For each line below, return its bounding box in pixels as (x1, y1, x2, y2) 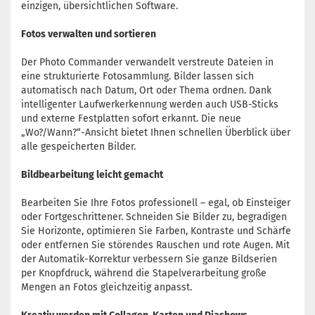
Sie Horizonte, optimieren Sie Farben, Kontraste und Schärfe (21, 225, 291, 237)
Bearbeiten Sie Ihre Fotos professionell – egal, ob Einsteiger (21, 197, 290, 209)
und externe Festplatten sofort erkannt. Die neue (21, 112, 241, 124)
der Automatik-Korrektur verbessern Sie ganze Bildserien (21, 253, 277, 265)
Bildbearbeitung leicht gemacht (21, 169, 163, 181)
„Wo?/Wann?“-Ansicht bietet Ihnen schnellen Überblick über (21, 127, 290, 139)
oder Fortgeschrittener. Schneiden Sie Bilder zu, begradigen (21, 211, 287, 223)
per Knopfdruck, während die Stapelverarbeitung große (21, 267, 266, 279)
